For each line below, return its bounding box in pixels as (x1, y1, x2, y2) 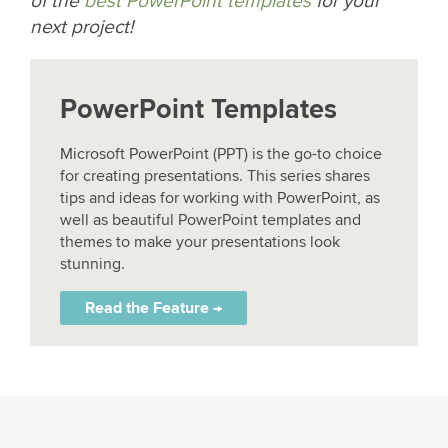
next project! (30, 14, 133, 39)
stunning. (60, 253, 125, 274)
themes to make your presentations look (60, 231, 340, 252)
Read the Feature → (85, 297, 222, 318)
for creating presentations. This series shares (60, 165, 370, 186)
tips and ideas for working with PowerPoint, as (60, 187, 380, 208)
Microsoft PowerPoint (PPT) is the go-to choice (60, 143, 382, 164)
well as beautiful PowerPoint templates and (60, 209, 361, 230)
